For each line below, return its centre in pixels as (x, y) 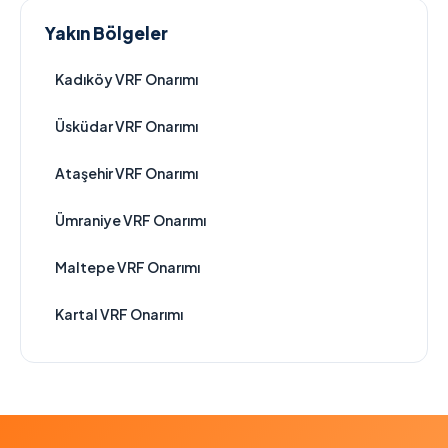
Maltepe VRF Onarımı (127, 267)
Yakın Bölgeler (106, 33)
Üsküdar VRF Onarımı (126, 126)
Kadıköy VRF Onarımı (126, 79)
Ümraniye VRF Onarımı (130, 220)
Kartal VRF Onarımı (119, 314)
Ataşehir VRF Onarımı (126, 173)
